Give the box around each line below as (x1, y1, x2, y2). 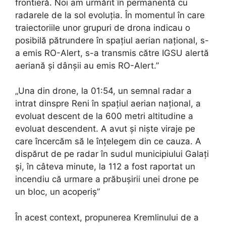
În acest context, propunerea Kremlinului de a (15, 212, 199, 222)
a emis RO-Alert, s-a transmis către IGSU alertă (15, 47, 209, 58)
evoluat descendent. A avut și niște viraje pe (15, 124, 195, 134)
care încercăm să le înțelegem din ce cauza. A (15, 136, 201, 147)
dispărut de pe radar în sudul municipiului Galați (15, 149, 209, 159)
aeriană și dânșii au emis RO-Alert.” (15, 60, 159, 71)
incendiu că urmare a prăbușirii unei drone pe (15, 174, 199, 185)
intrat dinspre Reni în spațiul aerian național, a (15, 98, 201, 109)
